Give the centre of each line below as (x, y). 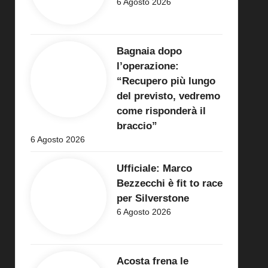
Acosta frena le (152, 261)
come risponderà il (161, 111)
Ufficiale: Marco (154, 168)
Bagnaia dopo (149, 51)
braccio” (137, 126)
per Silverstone (153, 198)
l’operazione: (147, 66)
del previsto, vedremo (168, 96)
